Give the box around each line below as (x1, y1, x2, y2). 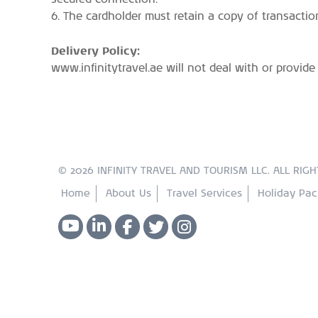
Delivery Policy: (51, 44, 140, 57)
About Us (106, 189, 151, 199)
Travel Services (167, 189, 242, 199)
